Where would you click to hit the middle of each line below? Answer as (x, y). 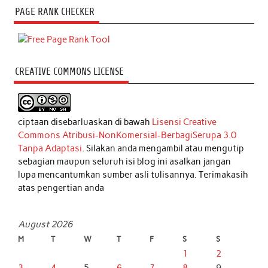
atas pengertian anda (61, 188)
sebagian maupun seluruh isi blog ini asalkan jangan (125, 161)
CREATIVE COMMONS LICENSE (69, 71)
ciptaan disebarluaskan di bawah (85, 122)
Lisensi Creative (185, 122)
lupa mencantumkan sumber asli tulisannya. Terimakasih (133, 174)
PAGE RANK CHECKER (54, 11)
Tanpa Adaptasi (50, 148)
